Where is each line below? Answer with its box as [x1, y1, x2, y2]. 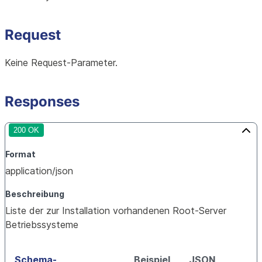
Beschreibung [5, 188, 64, 199]
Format [5, 149, 36, 159]
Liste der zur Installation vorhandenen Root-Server [5, 204, 226, 216]
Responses [5, 92, 80, 110]
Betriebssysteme [5, 218, 78, 230]
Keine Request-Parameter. [5, 56, 118, 68]
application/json [5, 164, 73, 177]
